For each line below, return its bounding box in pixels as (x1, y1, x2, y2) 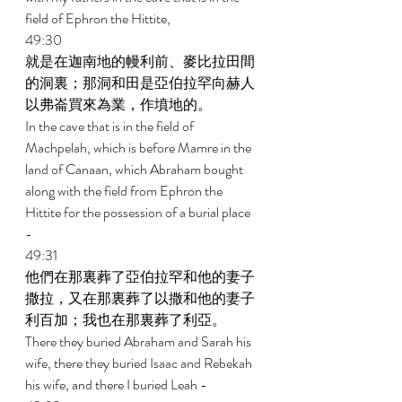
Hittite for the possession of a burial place (25, 202, 253, 223)
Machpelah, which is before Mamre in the (25, 137, 254, 158)
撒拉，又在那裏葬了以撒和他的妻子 (25, 288, 255, 309)
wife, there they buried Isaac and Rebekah (25, 353, 255, 373)
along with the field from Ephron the (25, 180, 225, 201)
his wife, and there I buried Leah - (25, 374, 210, 395)
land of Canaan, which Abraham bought (25, 159, 246, 179)
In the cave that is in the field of (25, 116, 197, 136)
